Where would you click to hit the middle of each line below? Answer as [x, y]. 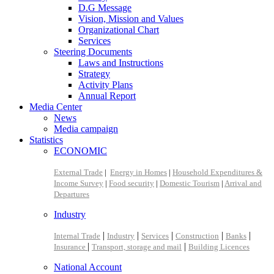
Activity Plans [106, 84]
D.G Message [105, 7]
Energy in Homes [139, 172]
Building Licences [219, 246]
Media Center [56, 106]
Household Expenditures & [217, 172]
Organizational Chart [119, 29]
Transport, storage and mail [137, 246]
